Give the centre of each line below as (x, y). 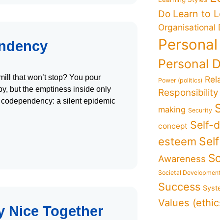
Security (200, 110)
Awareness (182, 159)
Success (179, 187)
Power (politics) (180, 80)
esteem (178, 141)
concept (173, 126)
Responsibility (189, 93)
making (172, 110)
